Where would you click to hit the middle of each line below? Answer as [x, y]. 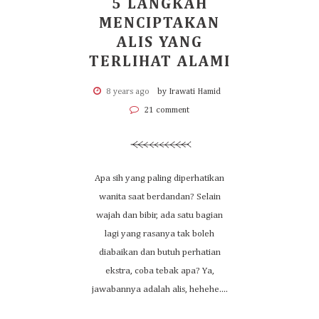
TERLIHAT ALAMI [159, 62]
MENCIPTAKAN [159, 23]
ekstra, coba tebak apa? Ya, [159, 271]
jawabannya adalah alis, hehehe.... [159, 289]
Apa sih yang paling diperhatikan [159, 178]
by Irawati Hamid [189, 92]
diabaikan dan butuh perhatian [159, 252]
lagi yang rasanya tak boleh [159, 234]
